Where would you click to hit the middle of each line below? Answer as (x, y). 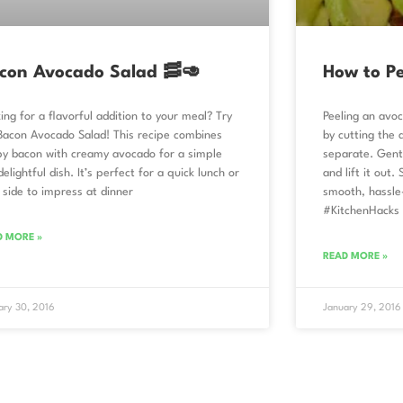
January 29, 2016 (362, 309)
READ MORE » (355, 257)
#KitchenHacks (361, 211)
